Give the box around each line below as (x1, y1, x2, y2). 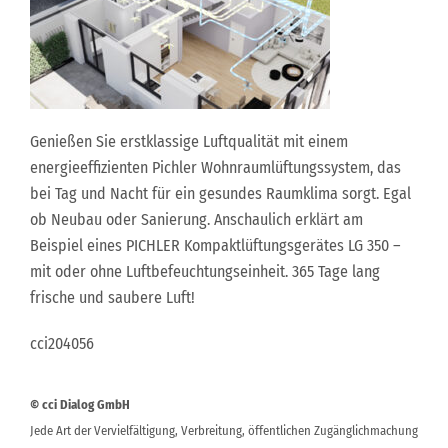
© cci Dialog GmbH (30, 397, 130, 412)
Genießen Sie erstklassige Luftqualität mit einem (30, 132, 348, 151)
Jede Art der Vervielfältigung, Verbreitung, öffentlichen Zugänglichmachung (30, 423, 418, 438)
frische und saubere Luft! (30, 288, 195, 307)
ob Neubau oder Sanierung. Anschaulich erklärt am (30, 210, 363, 229)
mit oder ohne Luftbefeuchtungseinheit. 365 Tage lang (30, 262, 380, 281)
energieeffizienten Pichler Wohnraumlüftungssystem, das (30, 158, 401, 177)
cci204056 (30, 334, 94, 353)
